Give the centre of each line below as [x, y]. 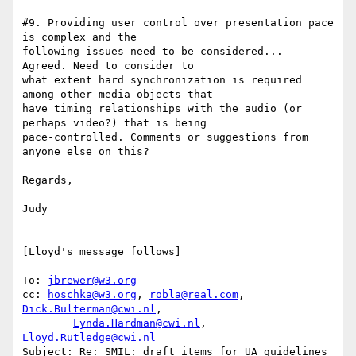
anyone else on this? [86, 152]
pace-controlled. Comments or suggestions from [165, 137]
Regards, [48, 180]
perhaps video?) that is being [114, 123]
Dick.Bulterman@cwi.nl [89, 309]
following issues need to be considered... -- [162, 52]
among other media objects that [118, 95]
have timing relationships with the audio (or [162, 109]
